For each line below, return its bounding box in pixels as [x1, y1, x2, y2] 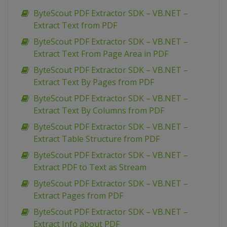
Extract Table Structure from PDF [33, 133, 160, 145]
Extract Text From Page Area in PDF [33, 48, 168, 60]
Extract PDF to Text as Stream [33, 162, 146, 173]
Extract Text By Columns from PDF [33, 105, 164, 117]
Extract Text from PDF [33, 20, 117, 31]
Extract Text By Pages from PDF [33, 77, 154, 88]
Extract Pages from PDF [33, 190, 123, 202]
